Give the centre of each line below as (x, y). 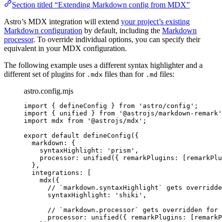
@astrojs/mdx (115, 121)
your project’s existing (155, 22)
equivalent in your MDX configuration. (65, 49)
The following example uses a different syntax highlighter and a (103, 65)
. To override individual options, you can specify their (117, 40)
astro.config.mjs (49, 91)
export (36, 136)
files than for (124, 74)
